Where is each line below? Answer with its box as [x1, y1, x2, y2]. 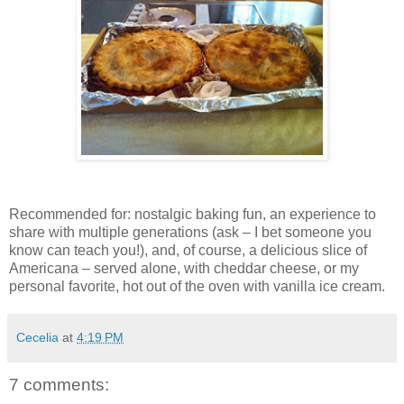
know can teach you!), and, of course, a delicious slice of [9, 242, 367, 258]
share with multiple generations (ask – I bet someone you [9, 224, 372, 240]
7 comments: [9, 374, 109, 394]
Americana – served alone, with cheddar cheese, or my [9, 260, 359, 276]
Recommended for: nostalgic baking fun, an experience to [9, 206, 376, 222]
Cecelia [16, 329, 59, 344]
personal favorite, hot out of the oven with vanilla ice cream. [9, 278, 385, 294]
